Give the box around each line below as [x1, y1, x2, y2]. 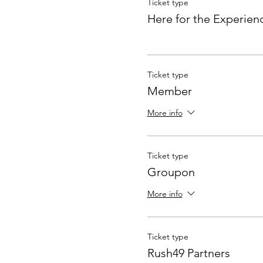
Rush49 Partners [147, 246, 230, 260]
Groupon [147, 165, 195, 179]
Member [147, 84, 192, 98]
